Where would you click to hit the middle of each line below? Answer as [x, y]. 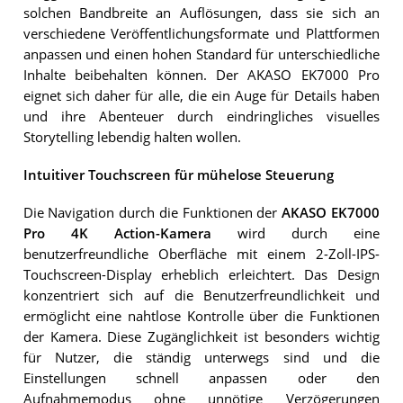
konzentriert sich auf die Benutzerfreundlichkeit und [201, 296]
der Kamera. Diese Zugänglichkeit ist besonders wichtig [201, 337]
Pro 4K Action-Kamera [117, 234]
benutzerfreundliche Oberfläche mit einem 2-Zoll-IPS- [201, 255]
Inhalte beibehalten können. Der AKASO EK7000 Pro [201, 75]
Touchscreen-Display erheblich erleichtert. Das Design [201, 275]
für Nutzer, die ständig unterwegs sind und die [201, 358]
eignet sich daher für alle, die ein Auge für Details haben [201, 95]
